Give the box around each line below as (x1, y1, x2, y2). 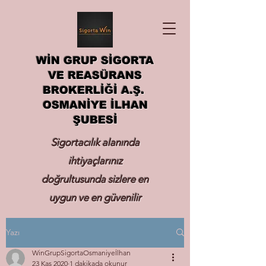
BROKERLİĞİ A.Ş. (42, 84, 148, 96)
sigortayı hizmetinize (50, 210, 140, 222)
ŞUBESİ (72, 114, 118, 126)
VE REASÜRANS (48, 69, 142, 81)
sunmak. (77, 229, 113, 240)
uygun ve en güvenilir (49, 192, 141, 204)
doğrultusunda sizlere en (42, 173, 148, 185)
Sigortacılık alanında (50, 137, 140, 148)
